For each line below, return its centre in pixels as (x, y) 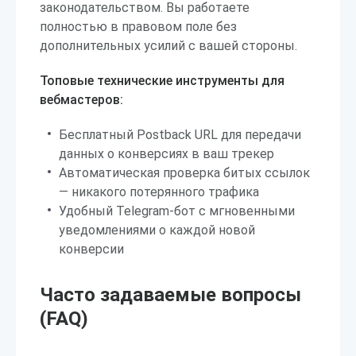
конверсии (91, 249)
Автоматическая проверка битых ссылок (184, 173)
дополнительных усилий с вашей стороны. (168, 46)
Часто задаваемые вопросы (170, 295)
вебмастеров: (81, 100)
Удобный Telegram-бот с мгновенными (177, 211)
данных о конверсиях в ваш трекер (166, 154)
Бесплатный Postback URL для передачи (180, 135)
